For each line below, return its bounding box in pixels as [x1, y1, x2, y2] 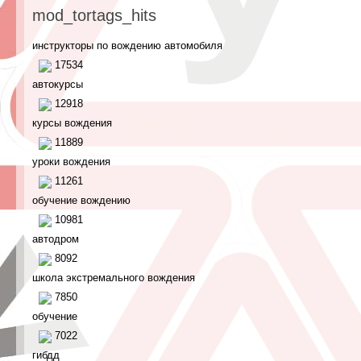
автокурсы [32, 78, 83, 90]
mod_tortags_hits [32, 6, 156, 24]
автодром [32, 233, 79, 245]
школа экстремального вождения [32, 272, 195, 284]
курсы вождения [32, 117, 112, 129]
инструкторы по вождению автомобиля [32, 39, 222, 52]
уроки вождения [32, 156, 110, 168]
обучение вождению [32, 194, 131, 206]
